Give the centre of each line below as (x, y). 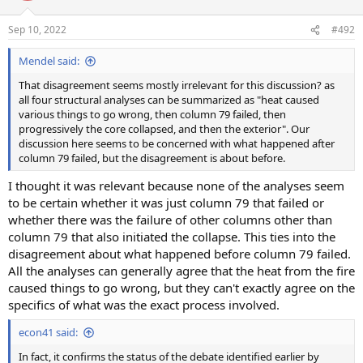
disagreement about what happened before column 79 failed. (179, 253)
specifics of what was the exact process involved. (144, 304)
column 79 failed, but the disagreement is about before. (152, 158)
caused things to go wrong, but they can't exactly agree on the (181, 287)
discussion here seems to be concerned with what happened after (177, 144)
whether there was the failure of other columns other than (170, 219)
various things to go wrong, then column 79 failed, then (152, 115)
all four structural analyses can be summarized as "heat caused (169, 100)
